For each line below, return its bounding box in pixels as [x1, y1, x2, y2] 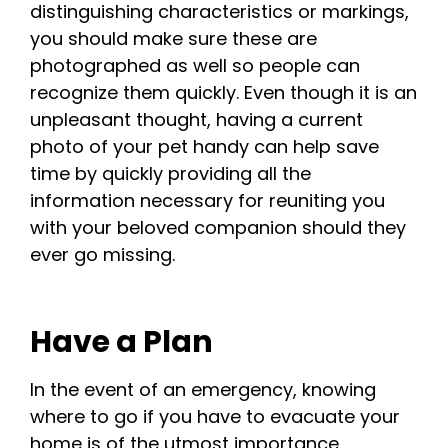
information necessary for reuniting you [30, 188, 385, 214]
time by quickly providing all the [30, 161, 311, 187]
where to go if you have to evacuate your [30, 403, 400, 429]
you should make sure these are [30, 26, 317, 52]
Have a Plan [30, 320, 213, 363]
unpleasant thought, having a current [30, 107, 363, 133]
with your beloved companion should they [30, 215, 406, 241]
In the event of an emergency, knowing [30, 376, 376, 402]
